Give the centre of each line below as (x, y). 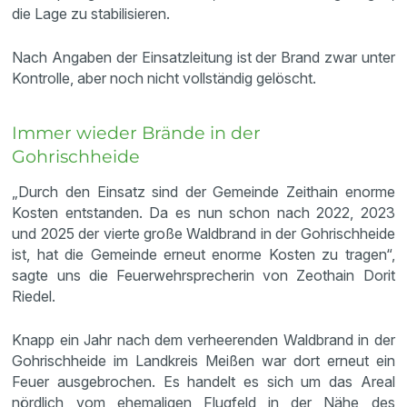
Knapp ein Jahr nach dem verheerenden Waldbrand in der (203, 339)
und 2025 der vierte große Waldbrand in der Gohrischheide (203, 233)
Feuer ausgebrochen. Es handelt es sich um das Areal (203, 381)
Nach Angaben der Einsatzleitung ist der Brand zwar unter (203, 57)
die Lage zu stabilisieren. (93, 13)
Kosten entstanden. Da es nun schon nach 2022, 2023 (203, 212)
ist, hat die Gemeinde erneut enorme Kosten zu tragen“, (203, 254)
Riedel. (36, 296)
